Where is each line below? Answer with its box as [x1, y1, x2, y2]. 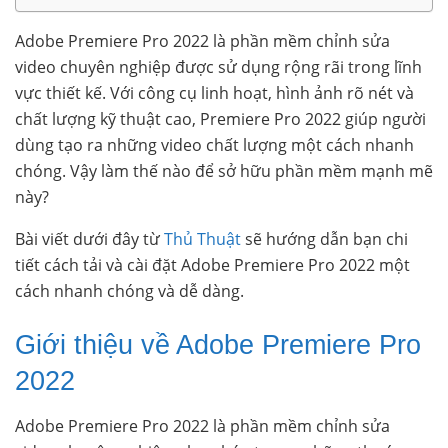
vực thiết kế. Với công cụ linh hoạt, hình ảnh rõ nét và [15, 82, 414, 105]
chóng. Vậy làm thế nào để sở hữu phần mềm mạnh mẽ [15, 160, 433, 183]
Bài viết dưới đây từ [15, 228, 164, 251]
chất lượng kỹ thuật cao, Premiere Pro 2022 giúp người [15, 108, 426, 131]
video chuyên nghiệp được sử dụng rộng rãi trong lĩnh [15, 56, 422, 79]
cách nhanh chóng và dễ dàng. [15, 280, 244, 303]
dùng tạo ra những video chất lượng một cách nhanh [15, 134, 414, 157]
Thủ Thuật [164, 228, 241, 251]
